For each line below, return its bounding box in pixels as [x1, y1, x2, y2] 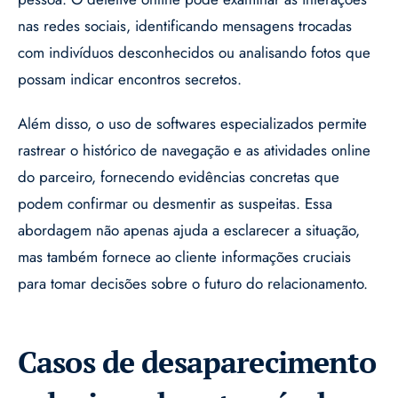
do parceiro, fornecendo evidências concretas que [18, 166, 339, 188]
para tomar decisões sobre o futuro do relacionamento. [18, 273, 368, 295]
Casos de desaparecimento [18, 342, 377, 383]
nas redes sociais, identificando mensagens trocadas [18, 15, 352, 37]
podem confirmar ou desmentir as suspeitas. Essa [18, 193, 332, 215]
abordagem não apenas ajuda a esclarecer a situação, [18, 219, 360, 242]
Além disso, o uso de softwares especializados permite [18, 113, 367, 135]
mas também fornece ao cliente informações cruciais [18, 246, 351, 268]
